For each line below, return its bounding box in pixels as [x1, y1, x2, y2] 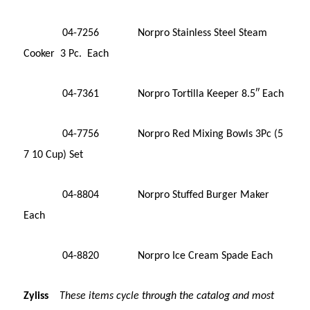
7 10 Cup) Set [24, 149, 84, 161]
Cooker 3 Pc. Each [24, 48, 109, 60]
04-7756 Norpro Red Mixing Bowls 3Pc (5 [24, 128, 284, 140]
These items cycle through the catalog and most [60, 290, 275, 302]
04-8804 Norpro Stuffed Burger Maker [24, 189, 270, 201]
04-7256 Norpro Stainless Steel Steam [24, 27, 268, 39]
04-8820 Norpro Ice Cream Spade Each [24, 250, 273, 262]
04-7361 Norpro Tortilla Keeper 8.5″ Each [24, 88, 284, 100]
